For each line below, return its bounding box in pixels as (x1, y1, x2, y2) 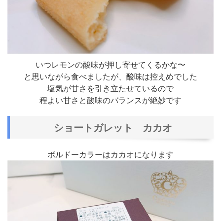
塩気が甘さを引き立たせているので (47, 82, 174, 94)
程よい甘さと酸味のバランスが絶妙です (39, 94, 182, 106)
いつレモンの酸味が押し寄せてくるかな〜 (36, 59, 185, 71)
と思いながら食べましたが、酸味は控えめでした (24, 71, 197, 82)
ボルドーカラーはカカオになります (47, 148, 174, 160)
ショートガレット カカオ (54, 120, 172, 135)
